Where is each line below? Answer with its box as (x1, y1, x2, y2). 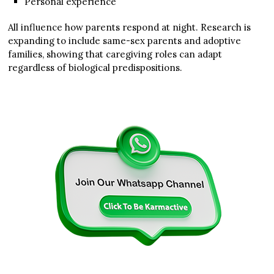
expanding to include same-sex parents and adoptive (8, 34, 242, 46)
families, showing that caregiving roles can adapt (8, 48, 223, 60)
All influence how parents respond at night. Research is (8, 21, 251, 33)
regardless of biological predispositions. (8, 61, 183, 73)
